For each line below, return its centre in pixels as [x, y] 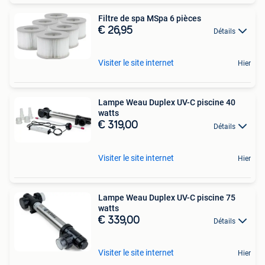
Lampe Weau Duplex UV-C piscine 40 [167, 103]
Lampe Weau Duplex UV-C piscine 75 [167, 197]
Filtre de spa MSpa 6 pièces [150, 19]
